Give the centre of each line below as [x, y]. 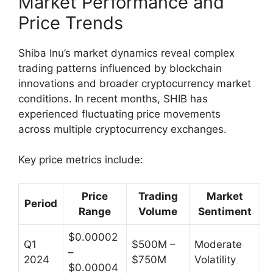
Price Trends [71, 23]
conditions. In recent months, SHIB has [113, 98]
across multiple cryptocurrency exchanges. [122, 129]
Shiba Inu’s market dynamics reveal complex [126, 53]
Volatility [215, 259]
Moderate [218, 244]
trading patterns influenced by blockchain [120, 68]
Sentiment [225, 211]
